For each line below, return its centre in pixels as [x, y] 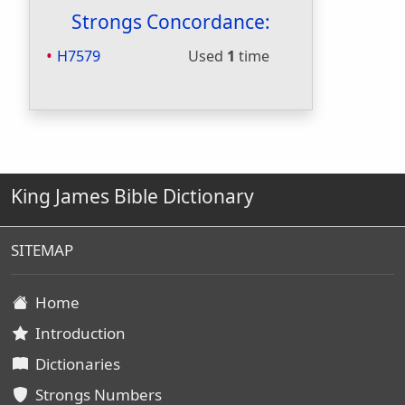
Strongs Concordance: [171, 22]
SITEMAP [42, 250]
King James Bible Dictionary [132, 196]
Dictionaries [74, 364]
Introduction [77, 333]
